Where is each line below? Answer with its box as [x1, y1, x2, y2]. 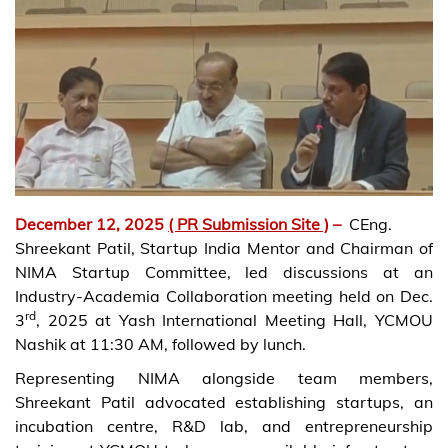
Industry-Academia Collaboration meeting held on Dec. [15, 285, 433, 306]
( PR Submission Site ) [168, 213, 329, 234]
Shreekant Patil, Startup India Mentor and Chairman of [15, 237, 433, 258]
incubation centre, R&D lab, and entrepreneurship [15, 415, 433, 436]
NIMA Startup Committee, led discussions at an [15, 261, 433, 282]
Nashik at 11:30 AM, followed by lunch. [15, 333, 306, 354]
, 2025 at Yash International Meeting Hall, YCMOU [36, 309, 433, 330]
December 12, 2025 [15, 213, 168, 234]
